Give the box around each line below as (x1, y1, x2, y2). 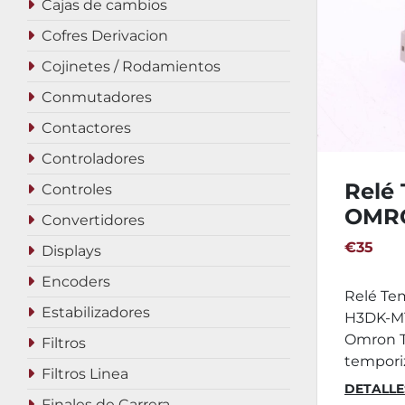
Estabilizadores (42, 304, 150, 321)
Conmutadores (42, 89, 152, 106)
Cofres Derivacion (42, 27, 168, 44)
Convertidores (42, 212, 145, 229)
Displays (42, 242, 101, 259)
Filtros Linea (42, 365, 128, 382)
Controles (42, 181, 112, 198)
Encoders (42, 273, 110, 290)
